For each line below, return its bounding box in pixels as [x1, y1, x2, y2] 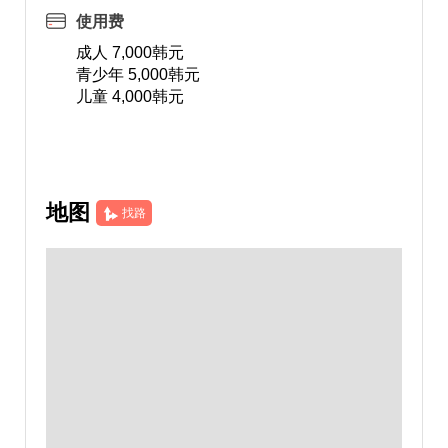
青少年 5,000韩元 [75, 66, 200, 83]
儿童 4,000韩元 [75, 88, 184, 105]
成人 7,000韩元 [75, 44, 184, 61]
